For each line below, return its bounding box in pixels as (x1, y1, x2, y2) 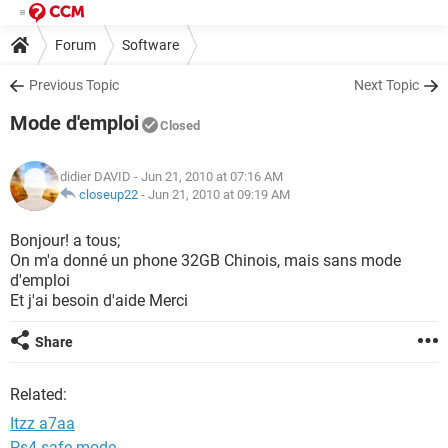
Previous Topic (29, 77, 119, 93)
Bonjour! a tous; (10, 231, 120, 250)
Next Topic (354, 77, 419, 93)
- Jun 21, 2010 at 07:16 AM (131, 169, 283, 184)
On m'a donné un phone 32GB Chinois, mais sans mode (10, 251, 401, 270)
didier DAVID (60, 169, 131, 184)
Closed (160, 118, 200, 133)
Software (122, 36, 179, 53)
